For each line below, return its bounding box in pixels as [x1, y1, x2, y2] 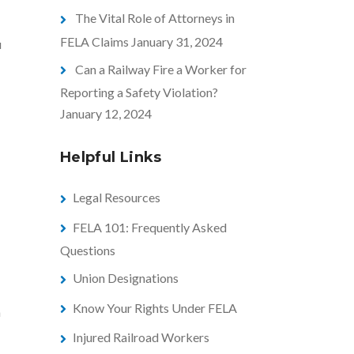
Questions [60, 243, 115, 258]
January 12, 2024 [60, 106, 152, 122]
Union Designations [73, 270, 179, 286]
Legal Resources [73, 190, 160, 205]
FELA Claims [60, 33, 129, 49]
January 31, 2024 [131, 33, 223, 49]
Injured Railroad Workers [73, 330, 209, 345]
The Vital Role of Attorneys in [75, 10, 235, 26]
